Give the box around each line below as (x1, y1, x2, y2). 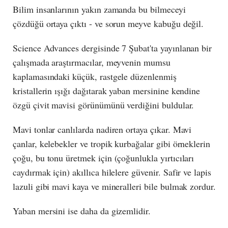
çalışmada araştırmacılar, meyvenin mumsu (13, 55, 170, 68)
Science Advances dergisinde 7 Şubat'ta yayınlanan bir (13, 41, 212, 54)
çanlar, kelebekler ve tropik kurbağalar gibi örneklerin (13, 137, 211, 150)
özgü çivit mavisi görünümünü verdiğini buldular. (13, 98, 194, 111)
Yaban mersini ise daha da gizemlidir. (13, 204, 151, 217)
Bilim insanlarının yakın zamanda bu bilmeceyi (13, 3, 186, 15)
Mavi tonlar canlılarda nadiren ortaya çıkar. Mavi (13, 123, 192, 135)
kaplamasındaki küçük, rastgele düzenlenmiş (13, 70, 177, 82)
